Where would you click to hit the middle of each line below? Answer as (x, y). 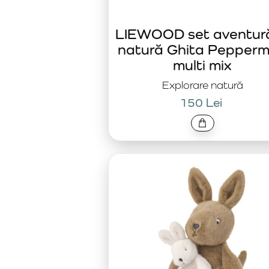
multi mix (202, 65)
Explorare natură (202, 85)
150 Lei (201, 103)
